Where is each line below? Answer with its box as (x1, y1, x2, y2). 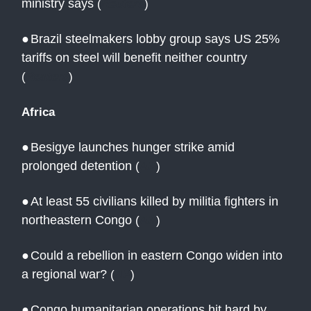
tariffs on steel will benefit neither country (22, 50, 247, 65)
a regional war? (22, 267, 107, 281)
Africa (22, 104, 55, 119)
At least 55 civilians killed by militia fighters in (31, 194, 278, 208)
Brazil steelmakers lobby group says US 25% (31, 31, 280, 46)
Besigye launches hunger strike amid (31, 140, 235, 154)
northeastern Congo (22, 212, 132, 227)
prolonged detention (22, 158, 132, 173)
